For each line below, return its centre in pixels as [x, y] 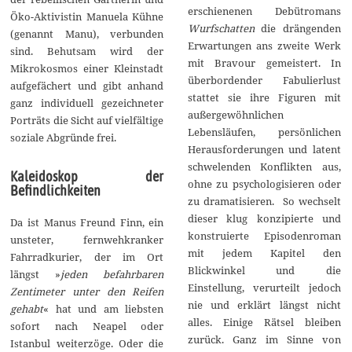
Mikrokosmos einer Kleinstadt [87, 69]
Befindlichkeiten [56, 191]
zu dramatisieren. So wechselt [264, 201]
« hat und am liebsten [104, 309]
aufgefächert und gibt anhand [87, 86]
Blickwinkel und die [264, 270]
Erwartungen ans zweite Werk [264, 45]
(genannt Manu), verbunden [87, 34]
